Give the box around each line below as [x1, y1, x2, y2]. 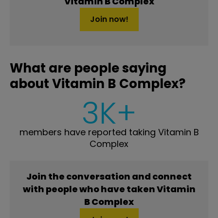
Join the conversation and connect [26, 170, 192, 182]
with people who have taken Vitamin [22, 182, 196, 195]
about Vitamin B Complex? [10, 74, 185, 92]
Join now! [90, 13, 128, 25]
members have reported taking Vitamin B [19, 126, 199, 138]
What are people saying [10, 59, 166, 77]
